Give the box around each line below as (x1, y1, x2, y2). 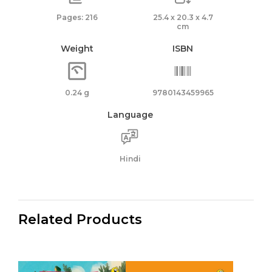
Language (107, 109, 153, 120)
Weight (60, 42, 93, 54)
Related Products (18, 211, 142, 228)
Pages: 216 (56, 12, 98, 22)
